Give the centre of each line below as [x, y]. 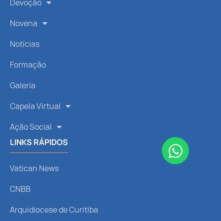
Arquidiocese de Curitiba [54, 210]
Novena [24, 23]
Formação [28, 65]
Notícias [25, 44]
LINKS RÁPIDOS [39, 142]
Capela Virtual [35, 106]
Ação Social [31, 127]
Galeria [23, 86]
